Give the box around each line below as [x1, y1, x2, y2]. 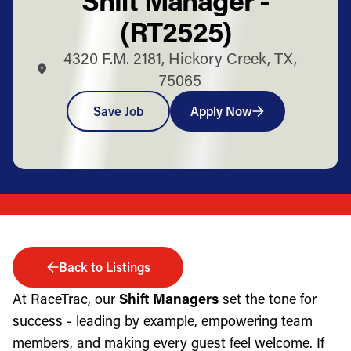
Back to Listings [58, 258, 150, 275]
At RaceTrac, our [13, 288, 119, 308]
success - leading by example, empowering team [13, 310, 313, 330]
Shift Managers [119, 288, 219, 308]
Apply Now [190, 102, 252, 119]
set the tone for [219, 288, 317, 308]
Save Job [92, 102, 143, 119]
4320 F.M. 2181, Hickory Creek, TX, [63, 47, 297, 68]
